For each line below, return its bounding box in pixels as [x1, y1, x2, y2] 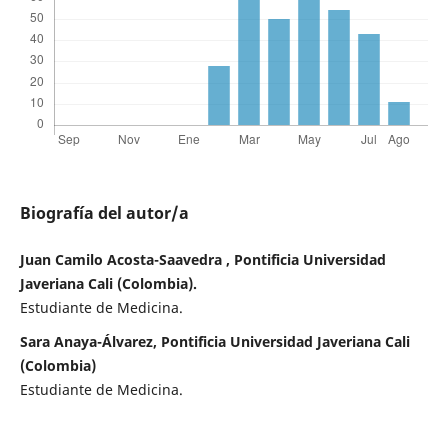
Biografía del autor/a [19, 202, 189, 225]
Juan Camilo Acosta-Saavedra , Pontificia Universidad [19, 250, 386, 270]
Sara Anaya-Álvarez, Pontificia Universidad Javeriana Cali [19, 332, 410, 352]
